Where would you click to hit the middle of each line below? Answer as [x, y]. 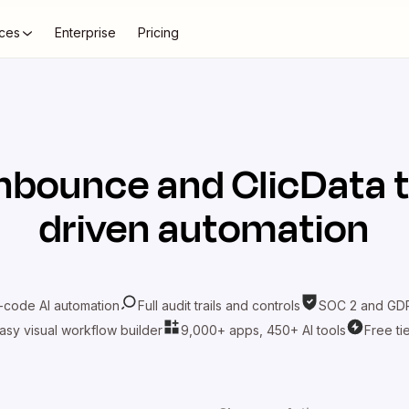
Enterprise [85, 32]
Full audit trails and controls [219, 305]
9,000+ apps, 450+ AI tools [263, 330]
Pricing [158, 32]
